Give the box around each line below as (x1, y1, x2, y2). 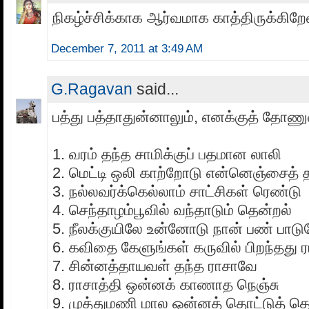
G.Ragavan (51, 80, 132, 99)
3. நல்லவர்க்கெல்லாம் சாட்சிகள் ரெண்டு (52, 183, 301, 201)
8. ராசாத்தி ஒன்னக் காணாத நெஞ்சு (52, 276, 279, 294)
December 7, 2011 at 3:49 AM (51, 42, 203, 56)
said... (132, 80, 179, 99)
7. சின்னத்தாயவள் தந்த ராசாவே (52, 257, 257, 275)
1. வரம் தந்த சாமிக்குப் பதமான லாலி (52, 146, 281, 163)
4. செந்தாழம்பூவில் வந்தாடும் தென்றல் (52, 201, 292, 219)
